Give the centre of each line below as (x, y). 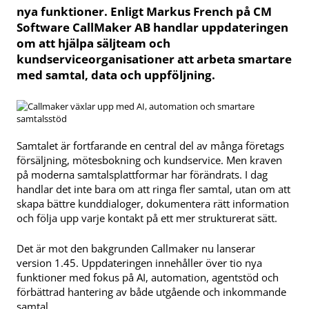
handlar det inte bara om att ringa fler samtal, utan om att (153, 189)
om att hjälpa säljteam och (93, 43)
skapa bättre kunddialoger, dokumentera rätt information (153, 204)
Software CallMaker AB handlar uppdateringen (152, 28)
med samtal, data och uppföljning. (116, 75)
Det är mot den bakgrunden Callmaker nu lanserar (136, 249)
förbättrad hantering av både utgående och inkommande (151, 292)
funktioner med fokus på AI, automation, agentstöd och (148, 278)
